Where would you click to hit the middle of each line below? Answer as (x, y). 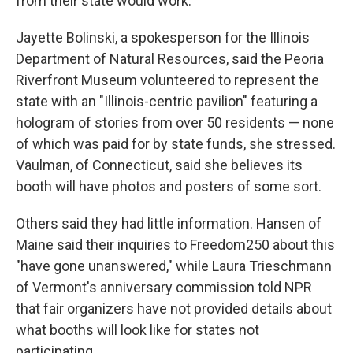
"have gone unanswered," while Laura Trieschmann (174, 266)
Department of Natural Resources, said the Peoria (170, 58)
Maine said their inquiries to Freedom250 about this (175, 244)
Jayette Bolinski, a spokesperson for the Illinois (163, 37)
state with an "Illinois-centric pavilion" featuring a (167, 101)
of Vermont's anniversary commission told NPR (164, 287)
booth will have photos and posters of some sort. (169, 186)
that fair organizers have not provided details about (174, 308)
